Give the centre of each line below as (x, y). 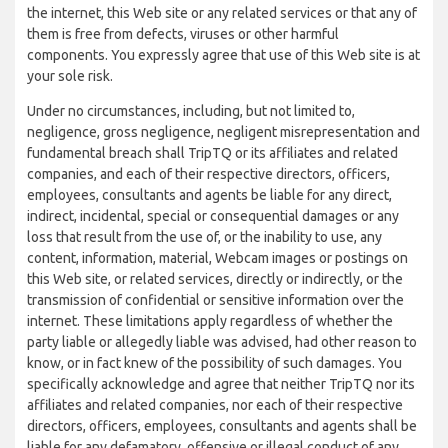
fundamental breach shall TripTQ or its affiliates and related (212, 153)
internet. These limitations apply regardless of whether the (210, 321)
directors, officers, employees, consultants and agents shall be (222, 426)
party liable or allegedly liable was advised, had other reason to (222, 342)
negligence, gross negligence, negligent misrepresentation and (223, 132)
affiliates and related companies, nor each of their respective (215, 405)
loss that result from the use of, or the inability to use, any (204, 237)
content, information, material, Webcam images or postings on (217, 258)
